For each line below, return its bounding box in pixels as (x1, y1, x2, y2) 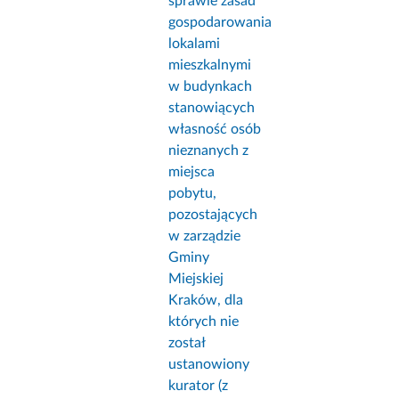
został (168, 336, 206, 351)
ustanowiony (168, 357, 250, 372)
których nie (168, 314, 240, 330)
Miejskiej (168, 272, 224, 287)
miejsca (168, 165, 216, 180)
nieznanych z (168, 143, 249, 159)
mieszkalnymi (168, 58, 252, 73)
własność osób (168, 122, 262, 137)
